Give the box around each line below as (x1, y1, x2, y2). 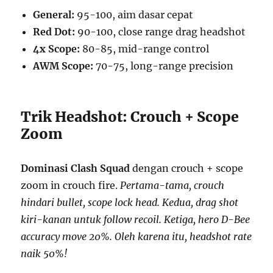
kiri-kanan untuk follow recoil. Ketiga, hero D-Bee (21, 213, 250, 225)
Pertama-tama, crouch (120, 179, 225, 191)
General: (33, 8, 75, 21)
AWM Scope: (33, 59, 94, 72)
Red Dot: (33, 25, 76, 38)
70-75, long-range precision (93, 59, 234, 72)
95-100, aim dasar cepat (74, 8, 194, 21)
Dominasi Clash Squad (21, 161, 130, 174)
